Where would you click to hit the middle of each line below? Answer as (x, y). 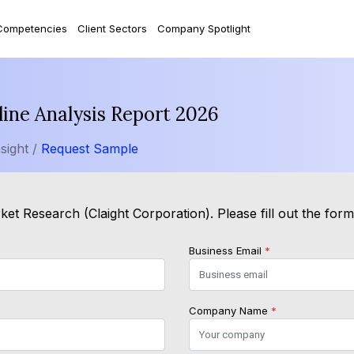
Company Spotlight (203, 28)
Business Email (227, 251)
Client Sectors (112, 28)
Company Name (230, 311)
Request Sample (90, 149)
